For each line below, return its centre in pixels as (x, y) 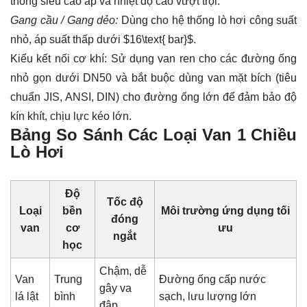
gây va (116, 288)
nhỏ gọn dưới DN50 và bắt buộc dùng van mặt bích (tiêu (153, 78)
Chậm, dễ (123, 271)
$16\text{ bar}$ (158, 40)
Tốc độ (125, 201)
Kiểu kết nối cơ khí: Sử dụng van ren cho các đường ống (153, 59)
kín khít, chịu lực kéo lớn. (71, 116)
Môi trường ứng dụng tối (225, 210)
